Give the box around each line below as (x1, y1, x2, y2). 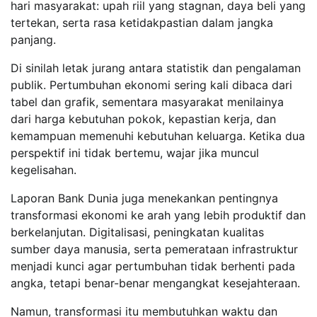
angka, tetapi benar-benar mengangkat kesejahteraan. (11, 275, 300, 290)
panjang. (11, 32, 56, 47)
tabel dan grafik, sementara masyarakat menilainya (11, 94, 284, 109)
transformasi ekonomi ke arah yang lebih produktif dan (11, 207, 306, 222)
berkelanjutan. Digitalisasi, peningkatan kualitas (11, 224, 264, 239)
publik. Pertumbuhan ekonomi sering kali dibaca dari (11, 77, 292, 92)
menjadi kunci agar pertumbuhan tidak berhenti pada (11, 258, 295, 273)
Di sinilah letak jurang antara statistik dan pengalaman (11, 60, 301, 75)
